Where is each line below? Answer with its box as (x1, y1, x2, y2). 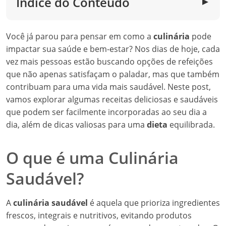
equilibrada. (167, 119, 215, 130)
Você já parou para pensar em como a (6, 31, 153, 42)
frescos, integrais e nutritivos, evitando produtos (6, 210, 192, 221)
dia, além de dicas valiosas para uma (6, 119, 147, 130)
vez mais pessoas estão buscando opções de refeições (6, 56, 213, 67)
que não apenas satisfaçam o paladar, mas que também (6, 69, 219, 80)
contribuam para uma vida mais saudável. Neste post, (6, 81, 211, 92)
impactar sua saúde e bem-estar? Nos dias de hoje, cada (6, 43, 220, 54)
